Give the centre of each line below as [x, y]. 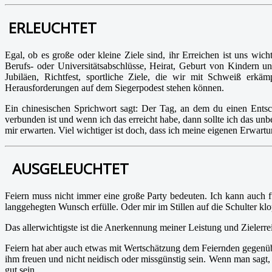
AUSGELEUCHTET [69, 169]
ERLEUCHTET [53, 27]
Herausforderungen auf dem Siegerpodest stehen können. [114, 87]
